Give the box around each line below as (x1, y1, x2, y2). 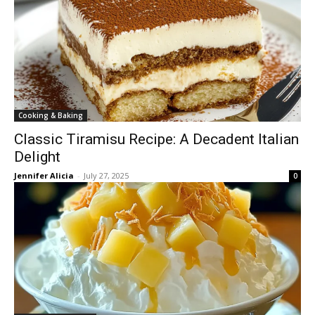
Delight (14, 148, 60, 165)
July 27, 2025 (84, 170, 129, 181)
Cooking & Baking (18, 110, 83, 120)
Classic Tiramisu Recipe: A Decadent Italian (14, 131, 299, 148)
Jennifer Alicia (14, 170, 74, 181)
